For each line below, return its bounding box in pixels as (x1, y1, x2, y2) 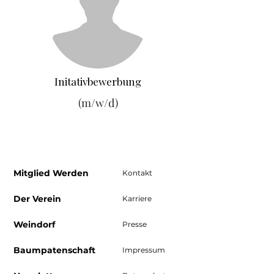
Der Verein (13, 193, 61, 204)
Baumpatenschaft (13, 245, 95, 255)
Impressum (122, 245, 165, 254)
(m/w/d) (78, 95, 118, 110)
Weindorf (13, 219, 55, 229)
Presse (122, 219, 147, 229)
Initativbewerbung (54, 74, 141, 88)
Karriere (122, 193, 152, 203)
